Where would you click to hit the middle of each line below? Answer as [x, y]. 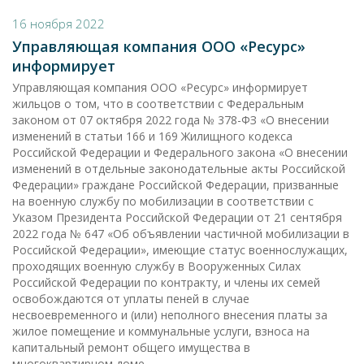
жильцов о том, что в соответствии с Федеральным [158, 104]
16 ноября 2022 [58, 24]
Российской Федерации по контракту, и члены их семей [166, 282]
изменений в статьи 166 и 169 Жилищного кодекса [152, 136]
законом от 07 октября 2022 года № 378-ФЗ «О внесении [171, 120]
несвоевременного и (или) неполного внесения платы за [170, 315]
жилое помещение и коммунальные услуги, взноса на [161, 331]
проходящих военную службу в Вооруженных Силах [156, 266]
